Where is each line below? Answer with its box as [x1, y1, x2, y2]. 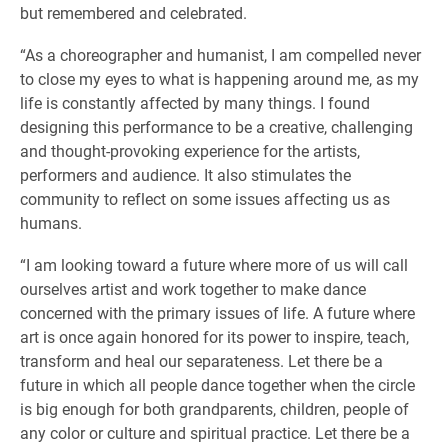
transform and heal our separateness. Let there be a [20, 350, 383, 371]
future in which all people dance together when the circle [20, 374, 415, 395]
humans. [20, 212, 82, 233]
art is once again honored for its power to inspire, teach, [20, 326, 409, 347]
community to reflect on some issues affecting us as [20, 188, 390, 209]
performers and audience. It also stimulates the [20, 164, 351, 185]
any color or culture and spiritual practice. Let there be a [20, 422, 410, 443]
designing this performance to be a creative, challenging [20, 116, 413, 137]
